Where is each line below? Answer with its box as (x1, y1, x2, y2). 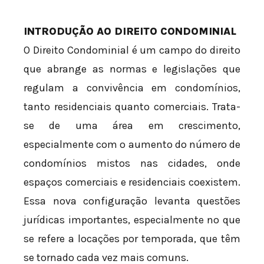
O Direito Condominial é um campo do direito (24, 44, 240, 57)
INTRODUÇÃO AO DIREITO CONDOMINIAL (24, 25, 236, 38)
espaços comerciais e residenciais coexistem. (24, 176, 240, 189)
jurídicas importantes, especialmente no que (24, 213, 240, 227)
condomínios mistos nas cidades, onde (24, 157, 240, 170)
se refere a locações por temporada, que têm (24, 232, 240, 246)
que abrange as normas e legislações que (24, 62, 240, 76)
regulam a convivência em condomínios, (24, 81, 240, 95)
